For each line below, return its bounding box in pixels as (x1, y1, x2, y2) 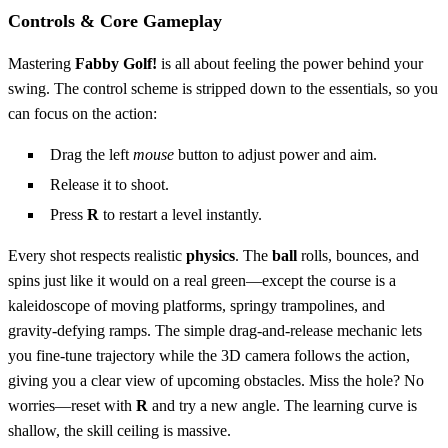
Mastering (8, 55, 75, 73)
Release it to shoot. (50, 176, 169, 194)
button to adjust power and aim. (174, 146, 377, 164)
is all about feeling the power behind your (157, 55, 423, 73)
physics (186, 247, 235, 265)
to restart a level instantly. (99, 206, 262, 224)
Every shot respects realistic (8, 247, 186, 265)
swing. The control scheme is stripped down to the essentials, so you (8, 80, 438, 98)
